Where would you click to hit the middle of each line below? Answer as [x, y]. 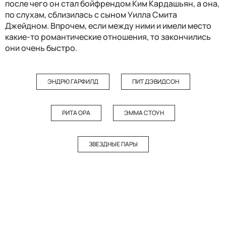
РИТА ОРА [76, 112]
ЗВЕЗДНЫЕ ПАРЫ [113, 144]
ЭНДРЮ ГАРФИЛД [73, 81]
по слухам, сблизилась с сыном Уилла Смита [91, 14]
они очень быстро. [41, 48]
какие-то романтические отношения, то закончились [108, 37]
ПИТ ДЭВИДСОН [155, 81]
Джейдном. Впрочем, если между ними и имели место [108, 25]
